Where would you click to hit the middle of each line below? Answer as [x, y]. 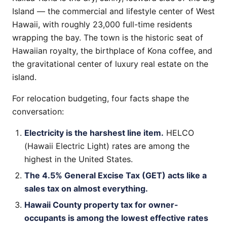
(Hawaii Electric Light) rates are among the [107, 146]
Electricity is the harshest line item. [94, 133]
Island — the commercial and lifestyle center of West [113, 11]
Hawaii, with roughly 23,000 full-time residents [102, 24]
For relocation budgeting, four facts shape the [101, 98]
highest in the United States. [79, 159]
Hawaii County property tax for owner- [101, 205]
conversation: [38, 111]
